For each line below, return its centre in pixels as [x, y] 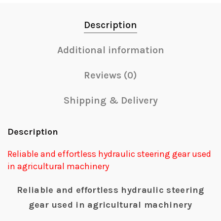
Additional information [110, 50]
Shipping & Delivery [110, 100]
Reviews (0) [110, 75]
